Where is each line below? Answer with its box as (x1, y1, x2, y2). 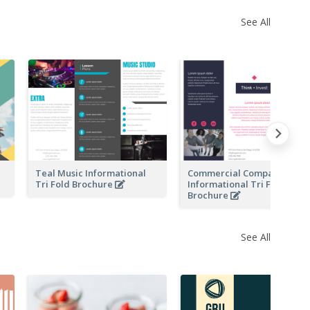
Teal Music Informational (35, 166, 146, 179)
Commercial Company (188, 166, 284, 179)
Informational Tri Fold (188, 177, 285, 190)
